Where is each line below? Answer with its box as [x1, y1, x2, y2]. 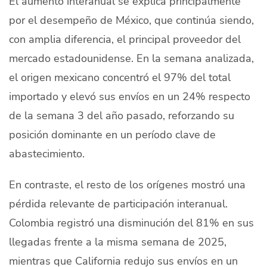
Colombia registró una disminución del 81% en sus [9, 215, 254, 229]
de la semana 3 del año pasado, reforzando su [9, 108, 234, 122]
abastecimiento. [9, 146, 85, 160]
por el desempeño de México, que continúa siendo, [9, 13, 254, 27]
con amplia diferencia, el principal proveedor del [9, 32, 241, 46]
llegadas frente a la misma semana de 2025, [9, 234, 226, 249]
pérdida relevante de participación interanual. [9, 196, 228, 210]
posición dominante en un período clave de [9, 127, 216, 141]
